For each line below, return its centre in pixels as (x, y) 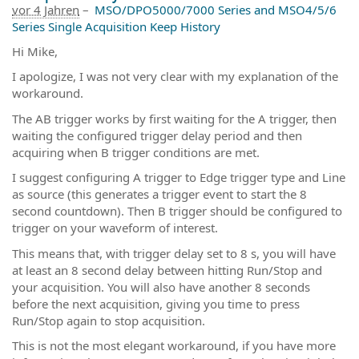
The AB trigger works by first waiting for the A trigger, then (174, 118)
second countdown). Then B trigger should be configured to (177, 211)
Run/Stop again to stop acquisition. (109, 320)
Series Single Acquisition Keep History (116, 26)
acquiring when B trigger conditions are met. (136, 152)
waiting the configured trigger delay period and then (157, 135)
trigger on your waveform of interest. (115, 228)
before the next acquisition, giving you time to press (156, 303)
